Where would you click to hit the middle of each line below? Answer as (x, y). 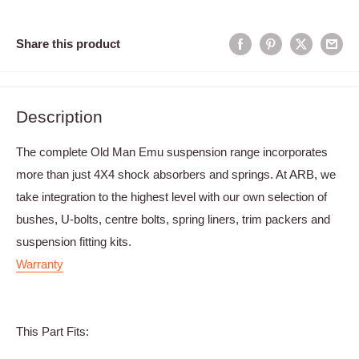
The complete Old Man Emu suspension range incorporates (172, 151)
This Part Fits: (52, 331)
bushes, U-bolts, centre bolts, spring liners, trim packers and (173, 219)
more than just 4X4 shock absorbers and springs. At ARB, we (176, 174)
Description (59, 117)
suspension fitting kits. (74, 241)
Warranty (40, 264)
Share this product (68, 43)
